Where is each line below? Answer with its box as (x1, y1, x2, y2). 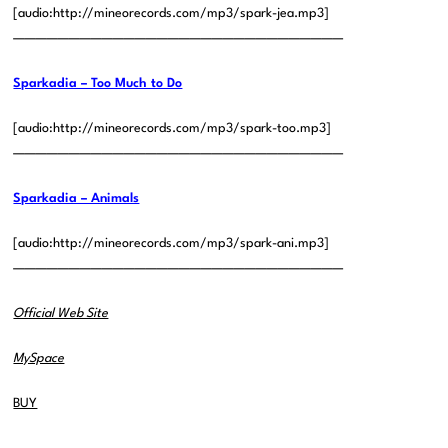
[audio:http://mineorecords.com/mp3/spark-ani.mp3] (13, 237, 330, 251)
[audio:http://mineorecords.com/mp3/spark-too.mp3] (13, 122, 332, 136)
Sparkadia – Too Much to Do (13, 77, 183, 91)
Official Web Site (13, 307, 109, 321)
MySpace (13, 352, 65, 366)
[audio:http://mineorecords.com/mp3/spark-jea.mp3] (13, 7, 330, 21)
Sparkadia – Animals (13, 192, 140, 206)
